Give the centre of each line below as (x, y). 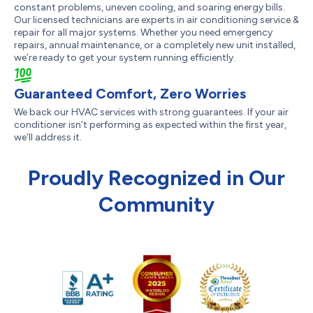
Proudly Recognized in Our (156, 178)
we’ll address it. (48, 137)
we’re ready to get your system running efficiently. (125, 58)
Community (156, 204)
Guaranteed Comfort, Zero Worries (130, 94)
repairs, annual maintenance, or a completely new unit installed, (155, 45)
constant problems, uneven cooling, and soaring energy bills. (150, 7)
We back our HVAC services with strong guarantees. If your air (151, 112)
